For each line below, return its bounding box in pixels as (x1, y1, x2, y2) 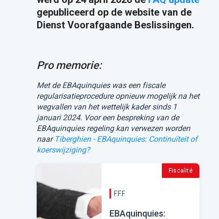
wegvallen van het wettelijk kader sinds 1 (36, 102, 177, 111)
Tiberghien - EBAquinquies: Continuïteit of (54, 134, 197, 144)
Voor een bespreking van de (84, 112, 179, 122)
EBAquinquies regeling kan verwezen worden (36, 123, 190, 133)
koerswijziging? (36, 145, 90, 154)
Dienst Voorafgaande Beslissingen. (36, 19, 194, 31)
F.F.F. (113, 189, 126, 197)
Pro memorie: (36, 59, 102, 71)
